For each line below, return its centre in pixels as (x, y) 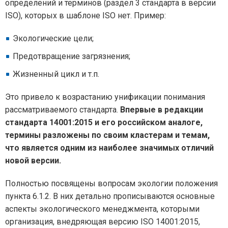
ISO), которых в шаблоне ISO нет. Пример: (85, 16)
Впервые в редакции (162, 110)
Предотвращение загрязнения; (72, 56)
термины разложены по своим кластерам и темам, (107, 135)
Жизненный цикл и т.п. (56, 74)
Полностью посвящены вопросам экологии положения (111, 183)
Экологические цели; (53, 38)
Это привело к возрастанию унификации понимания (105, 97)
